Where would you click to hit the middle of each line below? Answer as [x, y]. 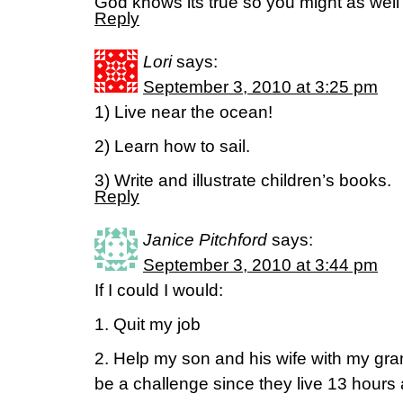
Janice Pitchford [205, 240]
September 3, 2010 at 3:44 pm [260, 265]
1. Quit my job [148, 324]
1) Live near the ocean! [184, 112]
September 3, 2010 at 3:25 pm [260, 87]
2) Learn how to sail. [172, 146]
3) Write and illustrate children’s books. [243, 180]
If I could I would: [159, 290]
